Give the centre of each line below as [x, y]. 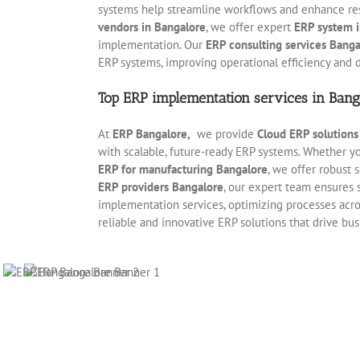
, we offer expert [250, 27]
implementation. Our [151, 44]
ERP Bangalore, [151, 133]
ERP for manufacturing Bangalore [182, 169]
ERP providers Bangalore [160, 186]
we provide [223, 133]
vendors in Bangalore [151, 27]
